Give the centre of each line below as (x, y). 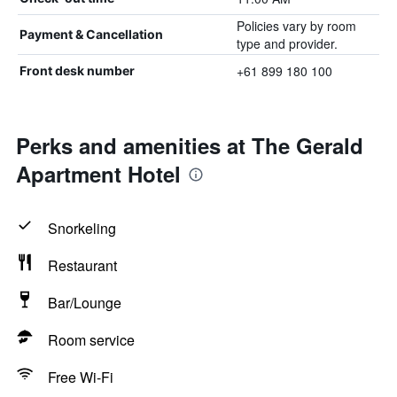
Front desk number (77, 70)
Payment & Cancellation (91, 34)
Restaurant (82, 265)
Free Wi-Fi (81, 377)
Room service (91, 340)
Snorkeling (82, 228)
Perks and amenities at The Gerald (190, 145)
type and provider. (287, 43)
